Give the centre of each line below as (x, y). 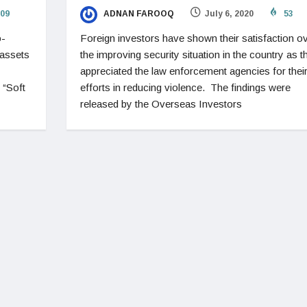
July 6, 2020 (229, 14)
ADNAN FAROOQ (137, 14)
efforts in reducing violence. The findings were (185, 87)
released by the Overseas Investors (161, 103)
